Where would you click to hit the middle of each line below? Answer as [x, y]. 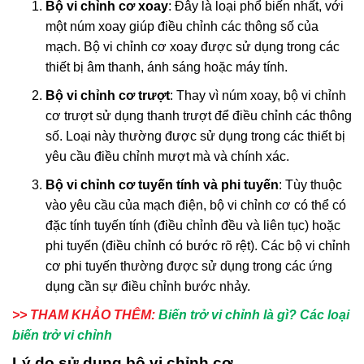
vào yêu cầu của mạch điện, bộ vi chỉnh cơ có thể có [195, 205]
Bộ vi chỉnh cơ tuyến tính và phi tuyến [162, 184]
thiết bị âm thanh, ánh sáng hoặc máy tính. [166, 67]
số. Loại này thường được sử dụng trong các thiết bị [195, 136]
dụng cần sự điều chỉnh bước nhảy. [147, 286]
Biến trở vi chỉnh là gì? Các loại [254, 314]
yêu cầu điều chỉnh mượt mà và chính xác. [167, 156]
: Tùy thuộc [310, 184]
